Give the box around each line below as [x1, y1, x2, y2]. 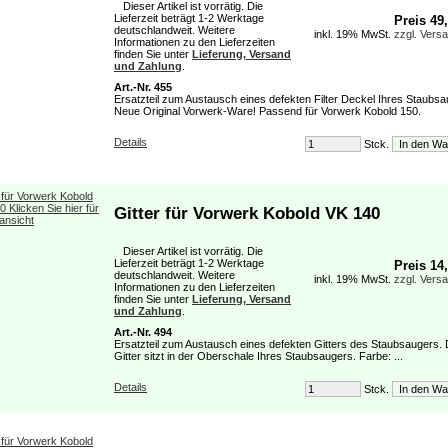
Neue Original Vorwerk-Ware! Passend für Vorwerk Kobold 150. [114, 105, 421, 117]
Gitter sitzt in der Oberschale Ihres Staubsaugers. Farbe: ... [114, 350, 403, 362]
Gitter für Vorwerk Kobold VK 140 [114, 203, 380, 222]
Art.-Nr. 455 [114, 81, 172, 93]
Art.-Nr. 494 [114, 326, 172, 338]
